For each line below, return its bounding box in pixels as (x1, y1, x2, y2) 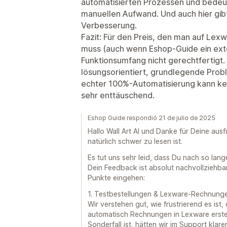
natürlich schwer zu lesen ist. (88, 137, 182, 145)
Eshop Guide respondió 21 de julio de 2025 (88, 114, 215, 122)
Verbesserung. (81, 20, 137, 30)
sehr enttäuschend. (81, 90, 155, 100)
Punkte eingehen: (88, 173, 145, 182)
